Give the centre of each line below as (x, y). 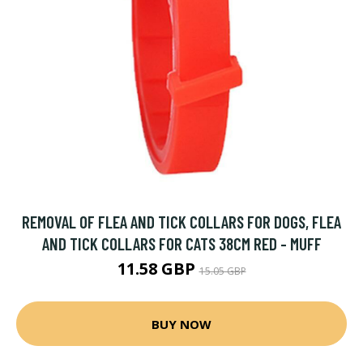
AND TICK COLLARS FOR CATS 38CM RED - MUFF (181, 243)
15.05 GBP (222, 271)
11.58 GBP (158, 269)
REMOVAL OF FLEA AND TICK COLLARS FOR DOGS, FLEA (181, 222)
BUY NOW (181, 324)
